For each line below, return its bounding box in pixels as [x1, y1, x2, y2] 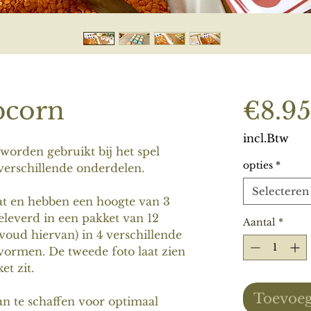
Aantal [243, 216, 276, 228]
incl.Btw [243, 131, 289, 145]
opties [243, 159, 273, 171]
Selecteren [252, 185, 309, 198]
